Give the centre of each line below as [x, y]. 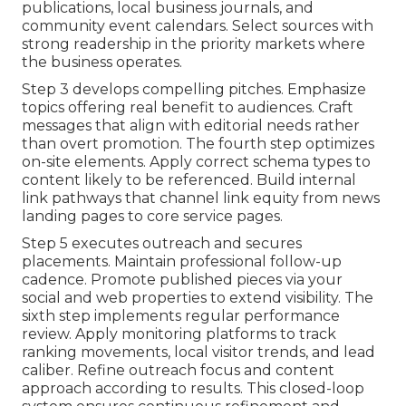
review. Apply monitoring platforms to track [179, 334]
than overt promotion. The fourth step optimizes [198, 144]
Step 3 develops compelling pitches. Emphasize [194, 90]
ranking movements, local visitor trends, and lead [198, 353]
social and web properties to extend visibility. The [198, 298]
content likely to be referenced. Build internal [189, 180]
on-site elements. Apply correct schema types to [196, 162]
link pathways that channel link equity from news [201, 198]
